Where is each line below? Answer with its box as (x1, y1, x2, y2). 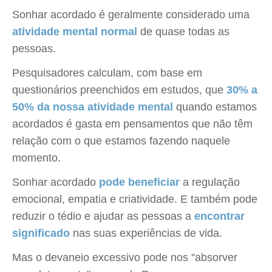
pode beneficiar (99, 176, 180, 188)
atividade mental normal (12, 25, 137, 38)
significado (12, 227, 70, 239)
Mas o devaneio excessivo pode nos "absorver (12, 251, 237, 263)
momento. (12, 152, 61, 164)
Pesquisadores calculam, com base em (12, 67, 202, 79)
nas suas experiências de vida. (70, 227, 222, 239)
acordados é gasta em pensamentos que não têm (12, 118, 253, 130)
